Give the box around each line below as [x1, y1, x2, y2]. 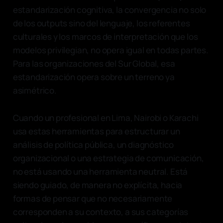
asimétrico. [12, 84, 57, 96]
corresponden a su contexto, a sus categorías [12, 206, 189, 218]
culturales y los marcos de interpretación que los [12, 30, 198, 42]
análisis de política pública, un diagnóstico [12, 138, 174, 150]
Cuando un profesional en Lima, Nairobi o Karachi [12, 111, 199, 123]
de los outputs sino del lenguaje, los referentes [12, 17, 190, 29]
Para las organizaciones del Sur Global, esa [12, 57, 175, 69]
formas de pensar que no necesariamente [12, 192, 173, 204]
